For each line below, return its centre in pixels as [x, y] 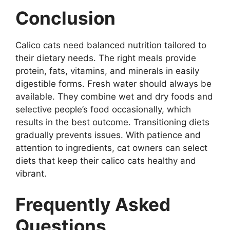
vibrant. [32, 174]
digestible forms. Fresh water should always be [113, 84]
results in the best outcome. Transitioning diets [112, 122]
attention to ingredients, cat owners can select [111, 148]
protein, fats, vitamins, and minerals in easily [107, 71]
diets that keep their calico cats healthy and [106, 161]
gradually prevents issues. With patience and [108, 135]
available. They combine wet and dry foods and [114, 97]
